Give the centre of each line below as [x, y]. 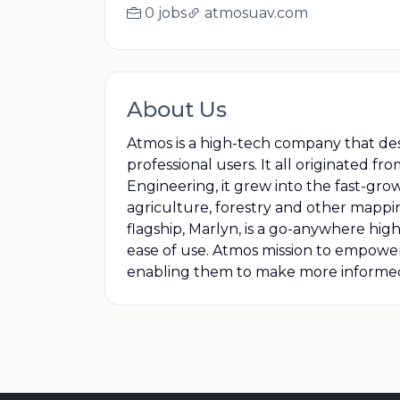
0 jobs [166, 13]
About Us [177, 109]
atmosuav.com [256, 13]
